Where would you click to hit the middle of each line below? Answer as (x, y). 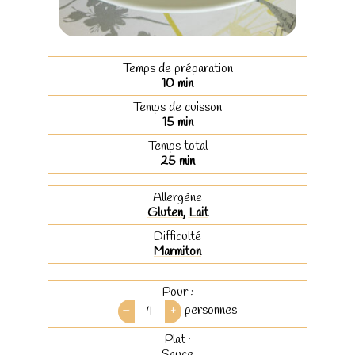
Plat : (177, 339)
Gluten (165, 212)
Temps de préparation (177, 68)
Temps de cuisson (177, 107)
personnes (211, 310)
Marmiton (177, 251)
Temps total (177, 146)
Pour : (177, 292)
